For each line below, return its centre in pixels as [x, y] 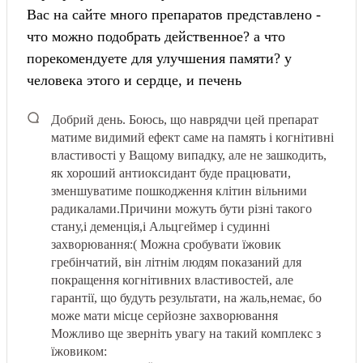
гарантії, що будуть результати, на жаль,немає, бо [186, 297]
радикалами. [85, 208]
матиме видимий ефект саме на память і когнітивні [192, 137]
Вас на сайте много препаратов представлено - [174, 14]
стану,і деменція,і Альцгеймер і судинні [160, 226]
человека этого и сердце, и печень [134, 80]
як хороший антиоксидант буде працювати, [171, 173]
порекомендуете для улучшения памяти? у [159, 58]
